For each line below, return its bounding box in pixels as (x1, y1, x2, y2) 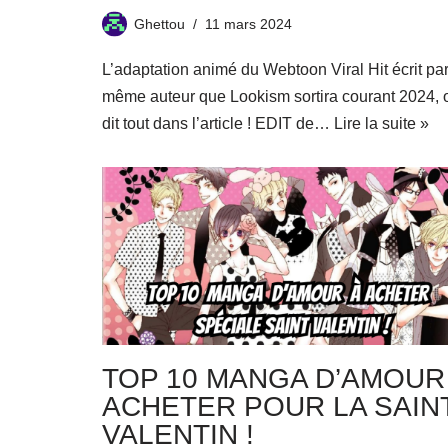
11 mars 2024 (205, 15, 292, 32)
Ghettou (134, 15, 185, 32)
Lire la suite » (334, 114, 429, 132)
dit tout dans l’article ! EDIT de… (102, 114, 334, 132)
